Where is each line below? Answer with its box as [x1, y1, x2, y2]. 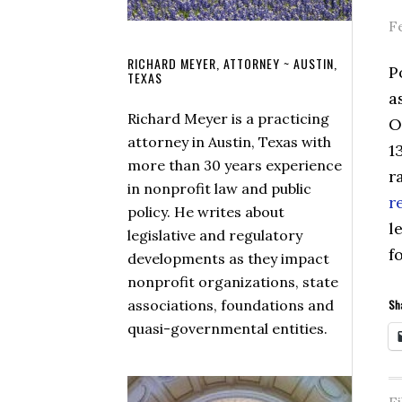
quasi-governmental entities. [127, 319, 328, 337]
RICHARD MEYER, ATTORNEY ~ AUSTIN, [127, 53, 337, 73]
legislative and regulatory [127, 225, 302, 244]
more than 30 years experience [127, 155, 342, 174]
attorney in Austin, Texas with [127, 132, 331, 151]
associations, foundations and [127, 295, 334, 314]
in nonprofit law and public [127, 179, 311, 197]
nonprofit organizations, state [127, 272, 338, 291]
